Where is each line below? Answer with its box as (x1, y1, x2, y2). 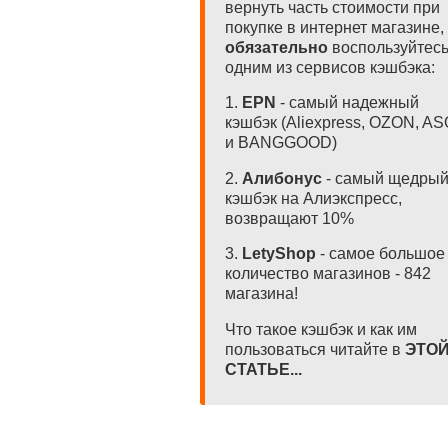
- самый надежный (276, 94, 419, 112)
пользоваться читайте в (225, 340, 405, 358)
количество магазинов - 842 (225, 265, 431, 283)
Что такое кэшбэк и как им (225, 320, 417, 338)
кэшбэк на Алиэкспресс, (225, 189, 402, 207)
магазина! (225, 285, 298, 303)
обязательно (225, 38, 328, 56)
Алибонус (242, 169, 322, 187)
